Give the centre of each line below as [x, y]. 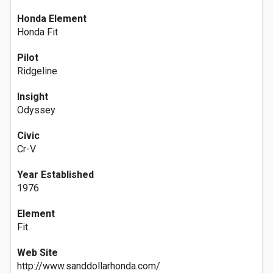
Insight [33, 97]
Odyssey [36, 110]
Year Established [55, 175]
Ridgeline [37, 71]
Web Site [37, 253]
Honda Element [52, 19]
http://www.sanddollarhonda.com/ [89, 266]
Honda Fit [37, 32]
